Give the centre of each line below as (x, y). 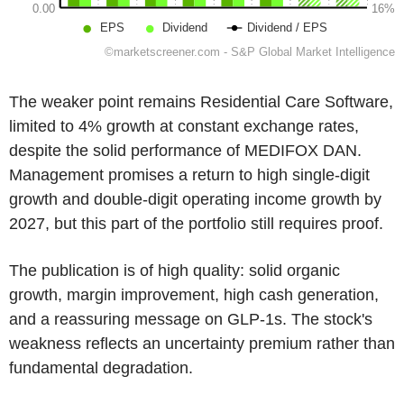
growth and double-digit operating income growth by (195, 199)
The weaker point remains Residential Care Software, (201, 101)
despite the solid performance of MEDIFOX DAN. (185, 150)
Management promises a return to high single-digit (189, 174)
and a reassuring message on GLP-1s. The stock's (191, 319)
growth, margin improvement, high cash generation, (194, 294)
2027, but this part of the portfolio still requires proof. (196, 223)
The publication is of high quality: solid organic (174, 270)
